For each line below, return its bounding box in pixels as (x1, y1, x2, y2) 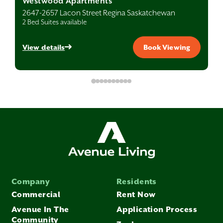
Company (11, 176, 50, 187)
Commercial (11, 189, 61, 200)
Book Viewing (143, 43, 190, 52)
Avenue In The (11, 204, 69, 215)
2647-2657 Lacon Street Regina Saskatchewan (22, 8, 175, 17)
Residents (116, 176, 157, 187)
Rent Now (116, 189, 156, 200)
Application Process (116, 204, 198, 215)
